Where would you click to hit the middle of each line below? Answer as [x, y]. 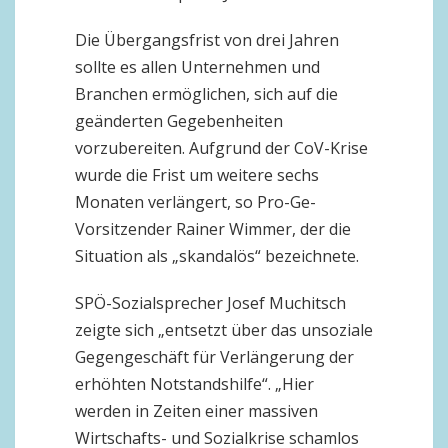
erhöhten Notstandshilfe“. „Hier [194, 384]
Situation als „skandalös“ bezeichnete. [217, 256]
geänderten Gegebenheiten [179, 121]
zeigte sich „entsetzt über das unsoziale [224, 330]
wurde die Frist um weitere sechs [197, 175]
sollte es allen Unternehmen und [197, 67]
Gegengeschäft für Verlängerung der [214, 357]
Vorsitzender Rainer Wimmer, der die [213, 229]
